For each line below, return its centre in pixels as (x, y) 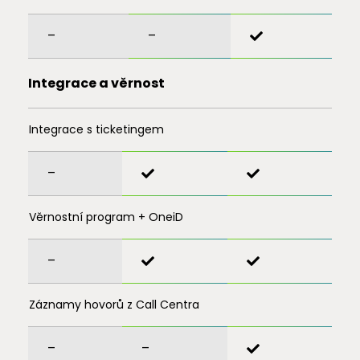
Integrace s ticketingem (96, 129)
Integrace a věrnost (96, 83)
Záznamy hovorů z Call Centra (114, 305)
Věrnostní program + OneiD (106, 217)
